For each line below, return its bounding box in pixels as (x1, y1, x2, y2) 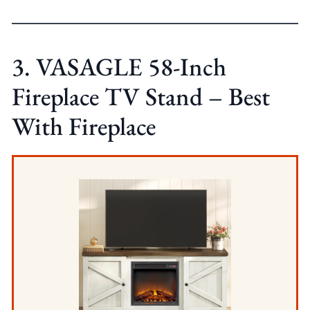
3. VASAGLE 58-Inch (11, 51, 226, 84)
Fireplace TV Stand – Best (11, 80, 270, 113)
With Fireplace (11, 110, 156, 143)
